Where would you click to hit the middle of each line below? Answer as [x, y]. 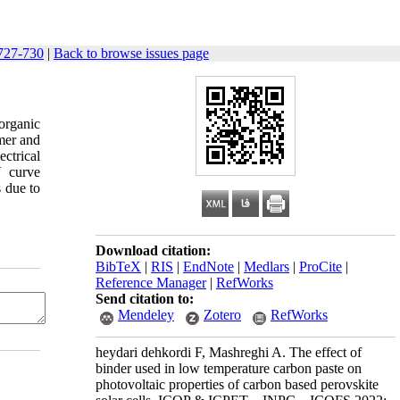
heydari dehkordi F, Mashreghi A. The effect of [229, 352]
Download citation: [153, 250]
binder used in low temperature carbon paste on [229, 368]
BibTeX [118, 267]
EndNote [208, 267]
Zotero [222, 315]
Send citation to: [145, 299]
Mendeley [146, 315]
